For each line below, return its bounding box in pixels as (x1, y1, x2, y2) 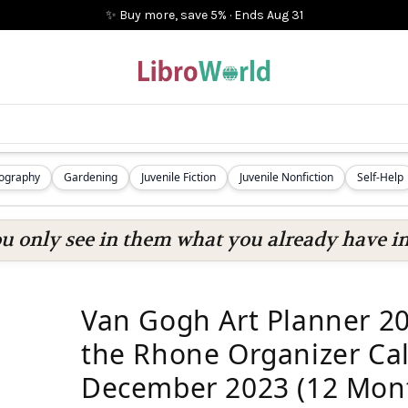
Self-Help (357, 169, 403, 185)
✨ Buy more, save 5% (105, 7, 227, 23)
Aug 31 (266, 7, 303, 23)
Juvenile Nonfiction (240, 169, 333, 185)
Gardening (64, 169, 117, 185)
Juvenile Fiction (141, 169, 216, 185)
